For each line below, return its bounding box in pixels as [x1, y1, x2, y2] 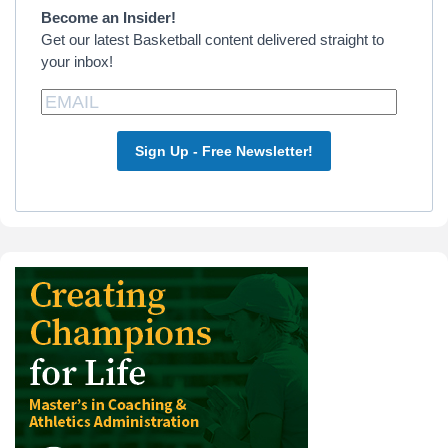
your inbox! [41, 53, 113, 71]
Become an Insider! [41, 9, 176, 27]
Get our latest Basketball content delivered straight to [41, 31, 384, 49]
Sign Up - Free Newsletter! [135, 142, 313, 159]
